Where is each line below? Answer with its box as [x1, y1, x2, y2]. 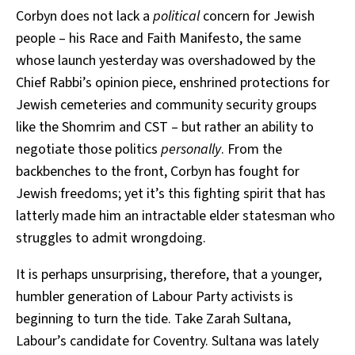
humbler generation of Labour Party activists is [16, 286, 293, 307]
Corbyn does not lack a [16, 6, 153, 26]
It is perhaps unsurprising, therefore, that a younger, [16, 264, 322, 284]
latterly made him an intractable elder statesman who [16, 205, 335, 226]
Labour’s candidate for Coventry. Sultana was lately [16, 330, 319, 351]
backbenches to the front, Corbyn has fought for [16, 161, 300, 181]
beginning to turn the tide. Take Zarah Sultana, [16, 308, 291, 329]
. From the [221, 139, 282, 159]
